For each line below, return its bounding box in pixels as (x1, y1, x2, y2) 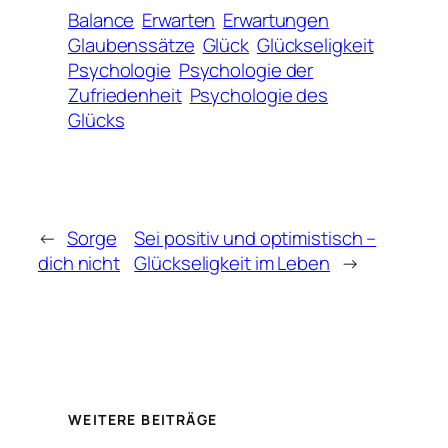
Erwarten (142, 7, 216, 34)
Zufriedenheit (68, 82, 182, 109)
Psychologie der (178, 57, 314, 84)
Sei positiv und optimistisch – (134, 225, 377, 251)
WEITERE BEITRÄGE (68, 409, 218, 429)
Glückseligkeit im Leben (134, 250, 330, 276)
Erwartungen (223, 7, 330, 34)
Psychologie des (189, 82, 329, 109)
